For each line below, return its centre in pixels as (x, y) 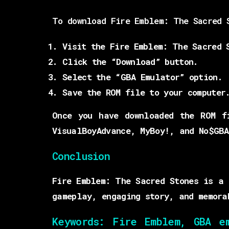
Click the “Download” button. (130, 62)
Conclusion (81, 156)
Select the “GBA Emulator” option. (142, 77)
